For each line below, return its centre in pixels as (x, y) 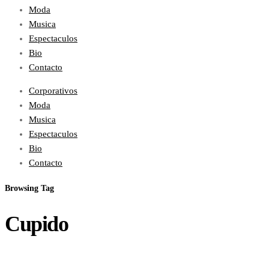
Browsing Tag (29, 189)
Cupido (37, 224)
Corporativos (53, 91)
